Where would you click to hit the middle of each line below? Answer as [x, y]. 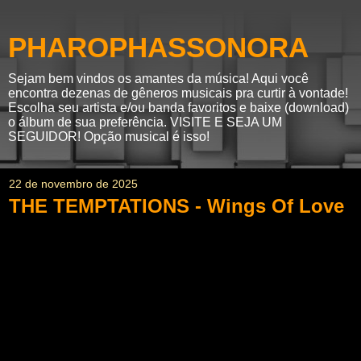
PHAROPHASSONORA [158, 48]
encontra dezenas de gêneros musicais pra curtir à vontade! [178, 93]
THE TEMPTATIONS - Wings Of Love [176, 206]
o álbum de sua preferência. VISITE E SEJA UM [145, 122]
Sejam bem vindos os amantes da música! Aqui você [158, 79]
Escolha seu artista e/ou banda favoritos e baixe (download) [178, 108]
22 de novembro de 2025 [73, 184]
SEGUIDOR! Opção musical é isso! [109, 137]
